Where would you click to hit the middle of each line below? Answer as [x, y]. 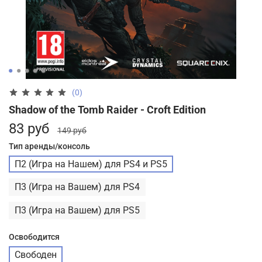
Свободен [36, 255]
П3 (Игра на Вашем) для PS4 [77, 187]
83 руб [29, 128]
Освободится [34, 237]
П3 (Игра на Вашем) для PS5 [77, 210]
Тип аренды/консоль [49, 146]
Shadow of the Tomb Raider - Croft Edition [107, 109]
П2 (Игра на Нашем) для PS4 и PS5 [91, 164]
